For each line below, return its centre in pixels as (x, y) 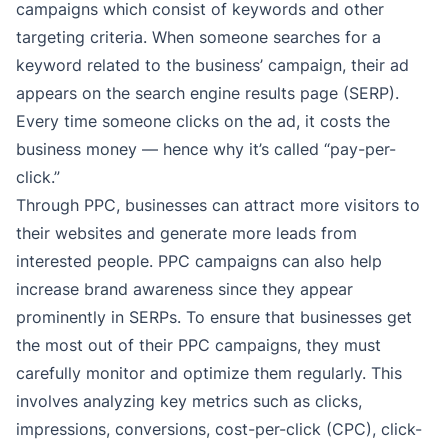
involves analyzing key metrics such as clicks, (189, 400)
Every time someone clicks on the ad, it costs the (203, 120)
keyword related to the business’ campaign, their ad (212, 64)
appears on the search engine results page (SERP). (207, 92)
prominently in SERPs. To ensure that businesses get (214, 316)
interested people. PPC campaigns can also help (199, 260)
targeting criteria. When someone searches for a (198, 36)
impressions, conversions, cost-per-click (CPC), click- (219, 428)
